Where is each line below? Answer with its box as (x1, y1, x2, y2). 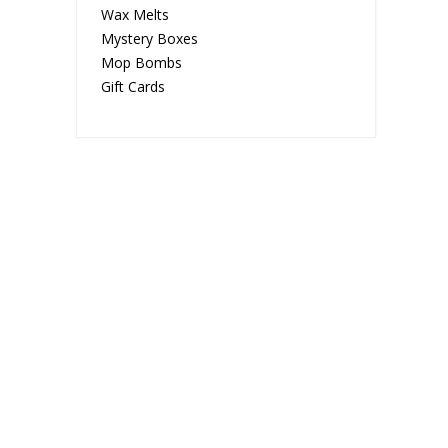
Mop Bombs (101, 53, 182, 72)
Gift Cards (101, 77, 165, 96)
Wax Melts (101, 5, 169, 24)
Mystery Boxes (101, 29, 198, 48)
